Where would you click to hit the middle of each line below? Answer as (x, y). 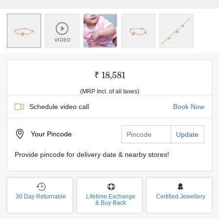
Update (187, 134)
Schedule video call (59, 107)
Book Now (189, 107)
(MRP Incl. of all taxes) (109, 91)
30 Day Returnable (41, 197)
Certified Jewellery (180, 197)
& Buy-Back (111, 203)
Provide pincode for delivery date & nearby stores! (92, 154)
